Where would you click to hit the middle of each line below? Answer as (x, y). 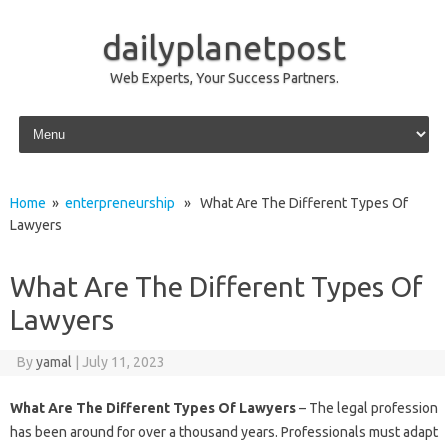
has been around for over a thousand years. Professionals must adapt (224, 432)
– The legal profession (367, 408)
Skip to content (61, 119)
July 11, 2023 (123, 362)
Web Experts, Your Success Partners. (224, 78)
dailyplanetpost (224, 47)
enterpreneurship (120, 203)
